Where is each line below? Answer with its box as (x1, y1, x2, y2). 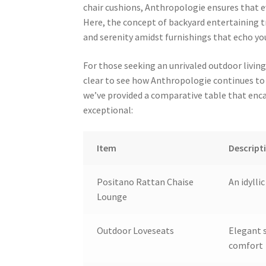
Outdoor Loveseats (96, 224, 174, 236)
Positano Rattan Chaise (96, 175, 194, 188)
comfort (228, 239, 263, 251)
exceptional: (83, 104, 134, 116)
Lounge (96, 190, 127, 202)
